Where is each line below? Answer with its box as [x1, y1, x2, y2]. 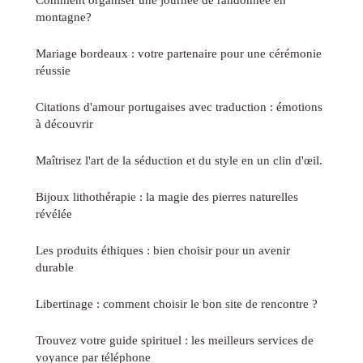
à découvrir [36, 117, 93, 131]
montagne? [36, 10, 92, 24]
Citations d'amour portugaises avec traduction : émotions [36, 100, 322, 114]
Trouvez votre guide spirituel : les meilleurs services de [36, 333, 314, 348]
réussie [36, 63, 70, 78]
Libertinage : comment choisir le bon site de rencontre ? [36, 297, 318, 311]
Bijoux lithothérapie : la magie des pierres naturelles [36, 190, 298, 204]
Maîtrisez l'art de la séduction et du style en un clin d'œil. [36, 153, 322, 168]
